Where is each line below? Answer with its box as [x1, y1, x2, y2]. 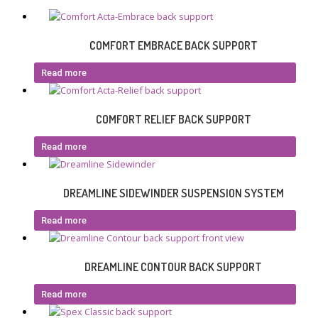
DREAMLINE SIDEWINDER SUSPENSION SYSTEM [62, 186, 284, 201]
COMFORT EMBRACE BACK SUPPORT [89, 38, 258, 53]
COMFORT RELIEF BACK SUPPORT [95, 112, 251, 127]
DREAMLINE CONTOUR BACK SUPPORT [84, 260, 262, 275]
